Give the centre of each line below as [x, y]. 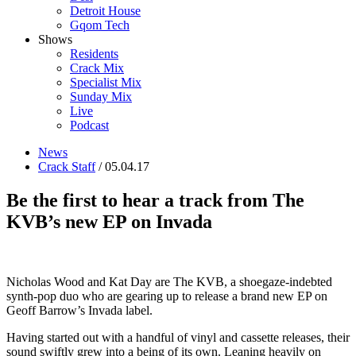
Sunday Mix [101, 96]
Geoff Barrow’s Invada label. [79, 311]
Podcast [89, 125]
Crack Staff [67, 166]
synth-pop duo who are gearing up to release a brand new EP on [167, 296]
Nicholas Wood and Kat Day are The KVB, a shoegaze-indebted [169, 282]
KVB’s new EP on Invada [109, 221]
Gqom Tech [100, 25]
